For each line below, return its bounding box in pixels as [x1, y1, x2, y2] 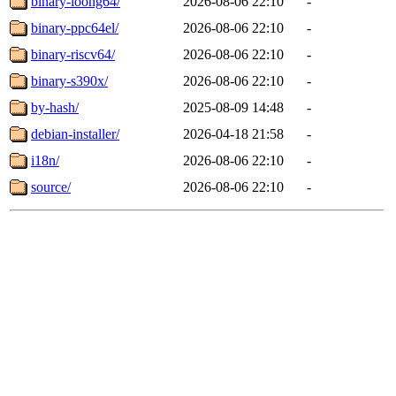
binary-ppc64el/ [31, 19, 118, 35]
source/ [31, 179, 71, 194]
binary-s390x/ [31, 72, 108, 88]
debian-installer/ [31, 126, 119, 141]
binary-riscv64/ [31, 46, 115, 62]
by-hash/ [31, 99, 79, 115]
